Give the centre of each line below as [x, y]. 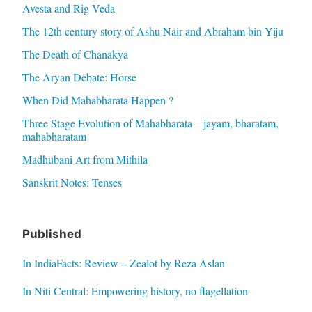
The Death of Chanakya [75, 54]
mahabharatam [54, 136]
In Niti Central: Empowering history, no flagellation [135, 290]
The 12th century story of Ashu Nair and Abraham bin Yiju [153, 31]
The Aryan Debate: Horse [79, 77]
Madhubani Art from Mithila [85, 159]
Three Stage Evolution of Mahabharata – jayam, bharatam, [150, 123]
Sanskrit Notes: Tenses [72, 182]
